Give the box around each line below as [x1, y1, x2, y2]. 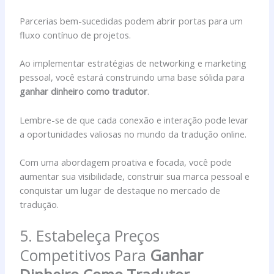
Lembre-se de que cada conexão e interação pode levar [20, 113, 249, 126]
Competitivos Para [20, 245, 150, 266]
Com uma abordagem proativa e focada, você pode [20, 156, 232, 168]
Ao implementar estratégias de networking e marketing [20, 57, 247, 70]
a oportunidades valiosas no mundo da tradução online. [20, 127, 247, 140]
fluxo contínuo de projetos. [20, 28, 131, 41]
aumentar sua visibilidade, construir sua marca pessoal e [20, 170, 250, 182]
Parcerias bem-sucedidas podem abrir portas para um [20, 14, 243, 27]
